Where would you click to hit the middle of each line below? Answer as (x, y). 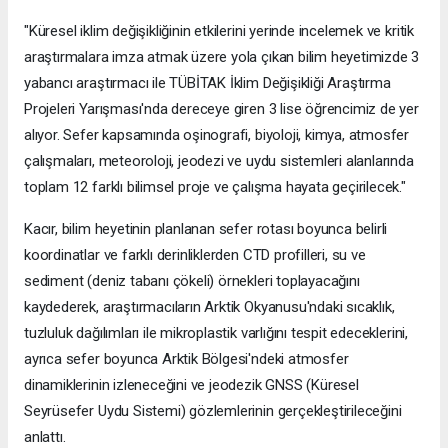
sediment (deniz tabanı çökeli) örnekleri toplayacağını (192, 281)
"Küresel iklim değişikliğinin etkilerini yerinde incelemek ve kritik (219, 31)
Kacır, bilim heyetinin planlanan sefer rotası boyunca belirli (206, 229)
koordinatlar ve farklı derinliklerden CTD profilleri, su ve (195, 255)
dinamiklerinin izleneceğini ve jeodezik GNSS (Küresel (191, 385)
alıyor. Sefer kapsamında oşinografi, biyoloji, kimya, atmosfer (217, 135)
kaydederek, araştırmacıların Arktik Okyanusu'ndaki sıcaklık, (209, 307)
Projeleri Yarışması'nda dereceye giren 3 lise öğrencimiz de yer (221, 109)
